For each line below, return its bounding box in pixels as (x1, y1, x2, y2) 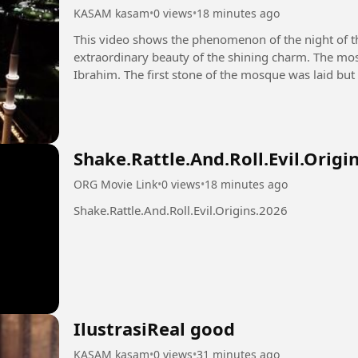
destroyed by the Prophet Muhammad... (74, 83, 294, 100)
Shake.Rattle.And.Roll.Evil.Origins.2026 (74, 201, 288, 218)
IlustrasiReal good (74, 316, 235, 341)
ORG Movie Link (74, 176, 157, 192)
